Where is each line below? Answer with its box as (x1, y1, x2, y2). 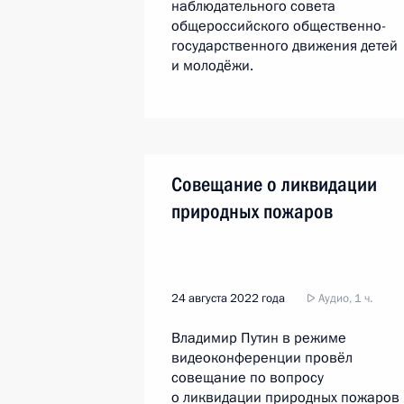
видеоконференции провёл (171, 348, 353, 368)
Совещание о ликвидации (171, 173, 377, 196)
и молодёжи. (171, 56, 253, 76)
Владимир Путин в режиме (171, 328, 346, 348)
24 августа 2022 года (171, 290, 285, 307)
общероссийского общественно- (171, 16, 386, 36)
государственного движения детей (171, 36, 398, 56)
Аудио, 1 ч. (316, 290, 372, 307)
